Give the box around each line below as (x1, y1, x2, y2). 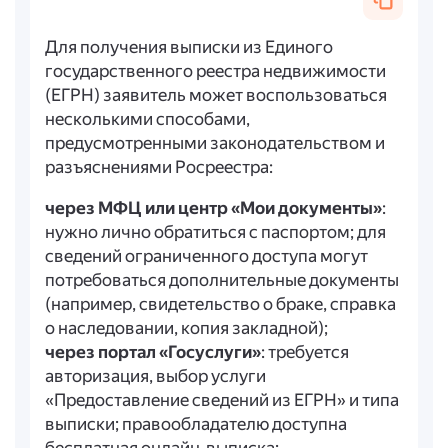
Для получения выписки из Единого (44, 36, 333, 57)
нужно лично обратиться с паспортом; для (44, 222, 386, 243)
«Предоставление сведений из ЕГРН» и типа (44, 390, 399, 411)
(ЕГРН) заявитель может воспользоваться (44, 84, 387, 105)
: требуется (260, 342, 349, 363)
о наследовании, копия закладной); (44, 318, 328, 339)
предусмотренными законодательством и (44, 132, 385, 153)
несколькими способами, (44, 108, 250, 129)
